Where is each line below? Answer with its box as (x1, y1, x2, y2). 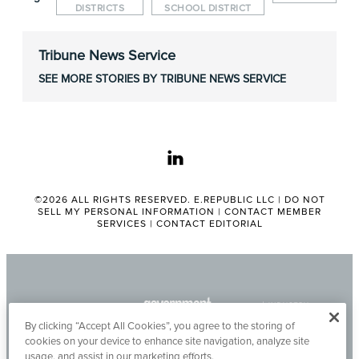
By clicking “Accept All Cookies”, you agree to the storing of (24, 320, 295, 333)
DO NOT (284, 194, 325, 207)
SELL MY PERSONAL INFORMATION (38, 206, 215, 219)
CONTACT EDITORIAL (155, 218, 263, 231)
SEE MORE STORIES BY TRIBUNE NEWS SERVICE (38, 72, 286, 87)
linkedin (183, 149, 232, 167)
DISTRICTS (75, 2, 125, 15)
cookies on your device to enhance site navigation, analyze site (24, 335, 309, 348)
